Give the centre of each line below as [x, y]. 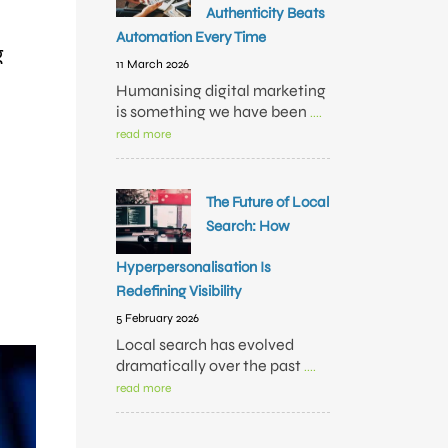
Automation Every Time [191, 37]
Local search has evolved [205, 344]
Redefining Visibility [179, 291]
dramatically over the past [210, 365]
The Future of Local [267, 202]
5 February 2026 [157, 318]
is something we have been [213, 111]
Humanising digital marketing [221, 90]
